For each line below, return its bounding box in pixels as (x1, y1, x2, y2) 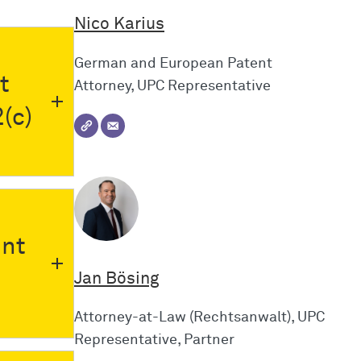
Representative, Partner (74, 333, 234, 348)
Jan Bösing (74, 269, 159, 288)
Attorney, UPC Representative (74, 78, 271, 93)
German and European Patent (74, 56, 272, 71)
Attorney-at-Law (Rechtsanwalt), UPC (74, 310, 325, 326)
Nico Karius (74, 15, 164, 33)
